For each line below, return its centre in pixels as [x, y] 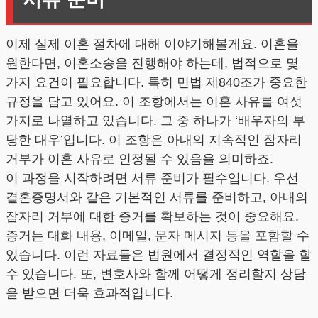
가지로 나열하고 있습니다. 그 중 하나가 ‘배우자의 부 [155, 120]
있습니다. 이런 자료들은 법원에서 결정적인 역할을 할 [159, 254]
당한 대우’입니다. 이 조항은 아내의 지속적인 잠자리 [154, 139]
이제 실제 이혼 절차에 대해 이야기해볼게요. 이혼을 [152, 44]
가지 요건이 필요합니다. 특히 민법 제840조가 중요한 [157, 82]
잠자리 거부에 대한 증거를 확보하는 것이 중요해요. [152, 216]
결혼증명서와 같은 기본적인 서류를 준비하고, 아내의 [157, 197]
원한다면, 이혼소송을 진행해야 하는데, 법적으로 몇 [152, 63]
